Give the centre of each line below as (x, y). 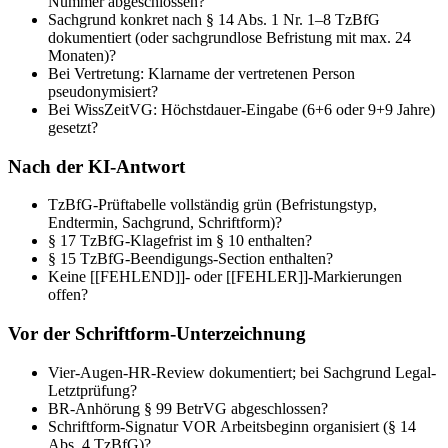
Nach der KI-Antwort (96, 166)
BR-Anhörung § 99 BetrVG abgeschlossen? (188, 408)
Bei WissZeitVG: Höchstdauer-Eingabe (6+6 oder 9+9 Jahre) (241, 109)
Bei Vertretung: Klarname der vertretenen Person (201, 73)
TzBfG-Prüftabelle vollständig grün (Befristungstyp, (212, 205)
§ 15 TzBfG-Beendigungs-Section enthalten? (190, 259)
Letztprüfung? (92, 390)
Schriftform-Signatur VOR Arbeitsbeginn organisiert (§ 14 (232, 426)
